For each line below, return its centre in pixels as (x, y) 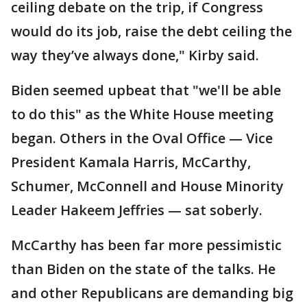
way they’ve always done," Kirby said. (135, 55)
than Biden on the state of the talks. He (143, 269)
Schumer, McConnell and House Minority (147, 186)
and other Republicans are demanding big (152, 293)
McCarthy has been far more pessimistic (146, 245)
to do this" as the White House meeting (142, 114)
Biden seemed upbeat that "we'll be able (146, 90)
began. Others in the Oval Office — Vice (142, 138)
